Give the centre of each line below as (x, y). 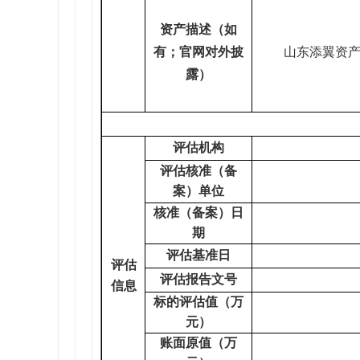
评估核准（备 (198, 171)
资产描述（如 (198, 29)
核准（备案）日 (198, 213)
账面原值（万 (198, 343)
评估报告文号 (198, 279)
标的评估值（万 (198, 302)
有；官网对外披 (198, 52)
